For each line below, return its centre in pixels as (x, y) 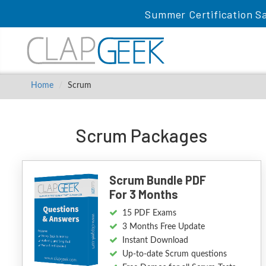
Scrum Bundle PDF (158, 180)
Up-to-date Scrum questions (175, 254)
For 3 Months (144, 194)
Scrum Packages (142, 135)
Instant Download (156, 240)
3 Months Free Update (164, 227)
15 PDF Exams (150, 213)
